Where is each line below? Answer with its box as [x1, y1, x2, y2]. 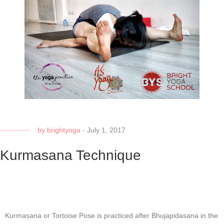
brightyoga [47, 125, 80, 134]
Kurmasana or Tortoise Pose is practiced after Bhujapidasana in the [5, 211, 218, 219]
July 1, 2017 [87, 125, 125, 134]
